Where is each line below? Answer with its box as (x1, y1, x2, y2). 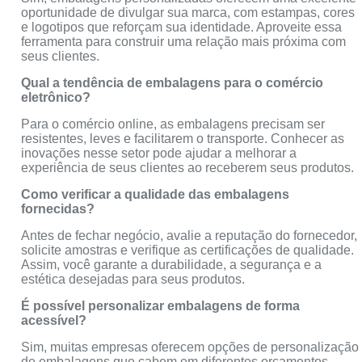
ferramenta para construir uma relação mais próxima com (21, 35, 347, 49)
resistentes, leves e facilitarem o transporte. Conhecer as (21, 132, 345, 146)
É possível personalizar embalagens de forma (21, 299, 301, 314)
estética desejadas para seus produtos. (21, 272, 246, 287)
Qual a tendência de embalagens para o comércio (21, 76, 324, 90)
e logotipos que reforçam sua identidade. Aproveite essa (21, 20, 343, 35)
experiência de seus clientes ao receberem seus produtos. (21, 161, 355, 175)
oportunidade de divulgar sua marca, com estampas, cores (21, 6, 356, 20)
